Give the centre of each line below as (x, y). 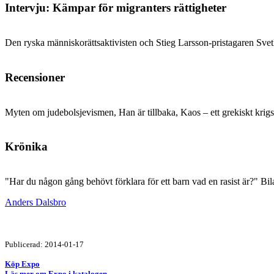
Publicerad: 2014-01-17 (44, 244)
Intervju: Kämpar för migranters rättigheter (116, 8)
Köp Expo (22, 264)
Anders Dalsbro (35, 202)
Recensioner (35, 77)
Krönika (26, 147)
